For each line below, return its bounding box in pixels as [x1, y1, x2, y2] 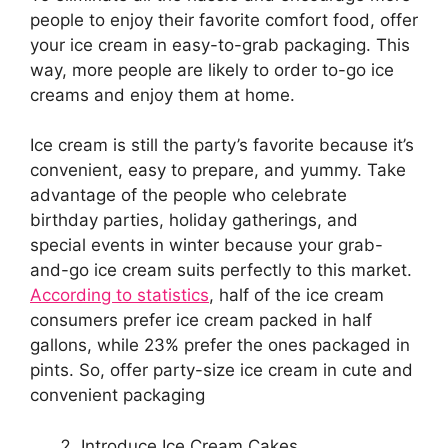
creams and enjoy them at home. [30, 84, 300, 105]
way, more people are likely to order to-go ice [30, 59, 394, 80]
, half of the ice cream [209, 285, 384, 306]
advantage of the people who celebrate [30, 185, 347, 206]
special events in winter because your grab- [30, 235, 383, 256]
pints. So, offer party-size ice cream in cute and [30, 360, 413, 381]
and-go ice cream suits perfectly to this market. [30, 260, 412, 281]
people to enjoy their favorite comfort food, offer [30, 9, 418, 30]
